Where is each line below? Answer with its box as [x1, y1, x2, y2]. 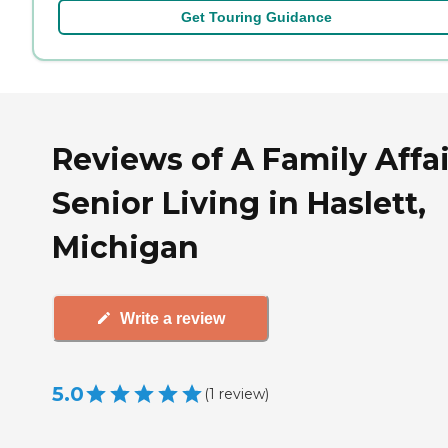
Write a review [120, 309, 225, 327]
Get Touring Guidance [180, 8, 332, 25]
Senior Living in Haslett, [52, 184, 426, 222]
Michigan [52, 228, 199, 266]
